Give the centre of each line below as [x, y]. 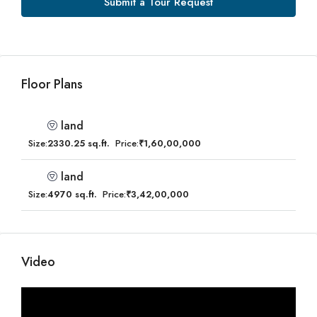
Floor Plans [52, 84]
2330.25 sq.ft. [79, 143]
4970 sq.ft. [72, 194]
